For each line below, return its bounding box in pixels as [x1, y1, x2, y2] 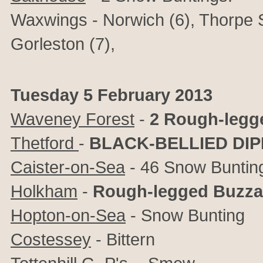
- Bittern [91, 230, 155, 249]
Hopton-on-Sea [11, 205, 126, 225]
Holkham [11, 181, 77, 201]
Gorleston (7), [11, 34, 115, 53]
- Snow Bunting [126, 205, 245, 225]
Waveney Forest [11, 109, 134, 129]
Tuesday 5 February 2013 [11, 85, 213, 104]
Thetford [11, 133, 79, 153]
